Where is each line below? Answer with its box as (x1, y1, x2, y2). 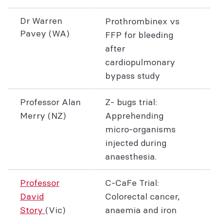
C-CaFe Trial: (105, 177, 159, 188)
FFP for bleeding (105, 29, 173, 40)
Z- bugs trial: (105, 96, 157, 108)
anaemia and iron (105, 204, 177, 216)
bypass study (105, 70, 160, 81)
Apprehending (105, 110, 163, 121)
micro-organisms (105, 124, 176, 135)
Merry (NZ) (20, 110, 66, 121)
